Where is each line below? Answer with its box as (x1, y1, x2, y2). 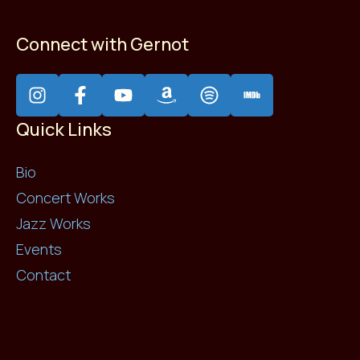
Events (16, 239, 62, 260)
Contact (16, 265, 71, 285)
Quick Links (16, 117, 112, 142)
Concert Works (16, 188, 115, 208)
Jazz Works (16, 214, 91, 234)
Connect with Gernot (16, 31, 189, 56)
